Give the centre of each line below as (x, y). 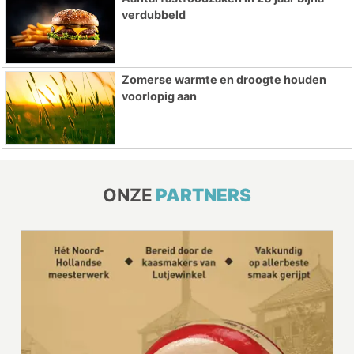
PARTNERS (203, 195)
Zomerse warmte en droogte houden (224, 79)
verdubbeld (153, 14)
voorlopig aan (159, 96)
